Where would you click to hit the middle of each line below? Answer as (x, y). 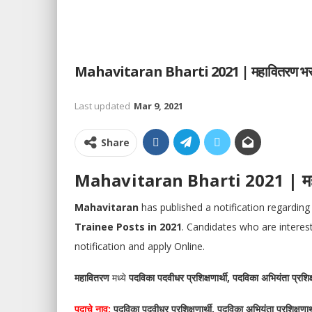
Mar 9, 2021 (158, 106)
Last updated (103, 106)
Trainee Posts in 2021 (128, 227)
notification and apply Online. (140, 246)
